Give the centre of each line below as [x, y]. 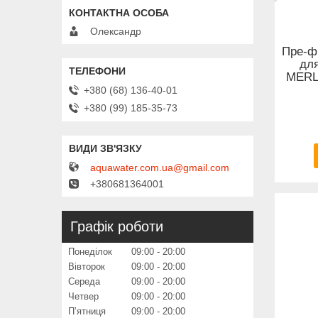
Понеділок [90, 252]
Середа [84, 282]
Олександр [116, 32]
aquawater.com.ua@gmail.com [160, 168]
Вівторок [87, 267]
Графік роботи [117, 227]
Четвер [83, 297]
